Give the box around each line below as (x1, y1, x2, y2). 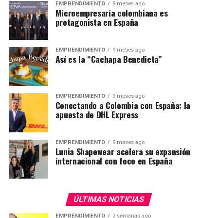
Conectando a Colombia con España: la (55, 98, 190, 111)
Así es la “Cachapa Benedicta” (55, 52, 162, 65)
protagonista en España (55, 15, 138, 28)
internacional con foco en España (55, 154, 173, 167)
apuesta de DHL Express (55, 108, 138, 121)
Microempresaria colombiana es (55, 6, 168, 19)
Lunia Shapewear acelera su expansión (55, 145, 190, 158)
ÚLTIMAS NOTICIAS (73, 194, 146, 204)
